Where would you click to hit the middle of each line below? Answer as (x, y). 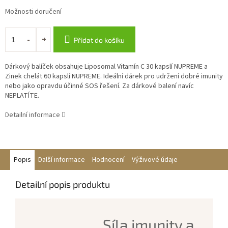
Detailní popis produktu (63, 184)
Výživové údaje (155, 160)
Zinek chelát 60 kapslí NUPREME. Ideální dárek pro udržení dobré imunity (114, 77)
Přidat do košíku (99, 40)
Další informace (62, 160)
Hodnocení (108, 160)
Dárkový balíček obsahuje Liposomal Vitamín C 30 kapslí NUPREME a (106, 67)
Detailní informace (33, 115)
